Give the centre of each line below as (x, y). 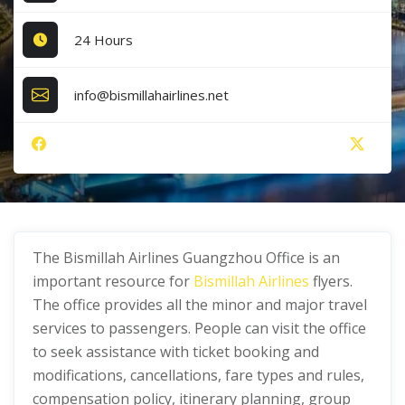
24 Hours (104, 39)
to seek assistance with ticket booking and (176, 352)
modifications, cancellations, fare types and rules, (198, 375)
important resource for (113, 281)
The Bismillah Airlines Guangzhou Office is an (186, 258)
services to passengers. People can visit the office (199, 328)
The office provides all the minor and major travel (200, 305)
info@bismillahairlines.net (152, 94)
